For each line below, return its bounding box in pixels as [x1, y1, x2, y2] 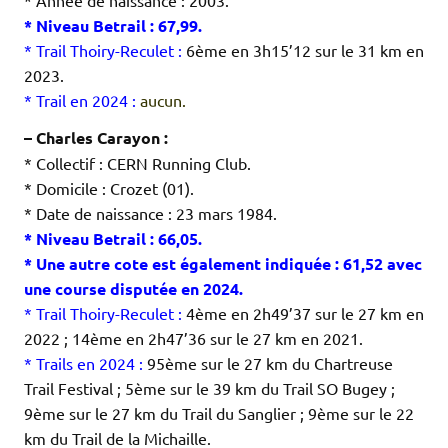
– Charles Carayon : [24, 127, 168, 149]
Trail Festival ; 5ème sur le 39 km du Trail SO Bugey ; [24, 378, 395, 399]
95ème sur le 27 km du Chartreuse [143, 353, 393, 374]
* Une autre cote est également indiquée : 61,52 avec [24, 253, 422, 275]
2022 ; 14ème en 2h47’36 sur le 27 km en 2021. [24, 328, 363, 349]
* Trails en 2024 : [24, 353, 143, 374]
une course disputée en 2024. [24, 278, 243, 300]
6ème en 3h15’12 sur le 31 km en [182, 40, 424, 61]
